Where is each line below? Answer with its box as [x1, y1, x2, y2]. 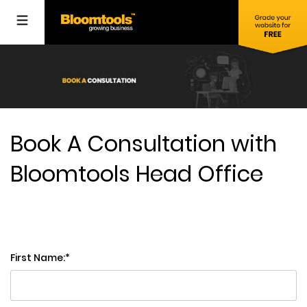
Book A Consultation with [10, 128, 277, 160]
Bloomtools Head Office [10, 158, 263, 190]
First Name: [10, 251, 65, 265]
